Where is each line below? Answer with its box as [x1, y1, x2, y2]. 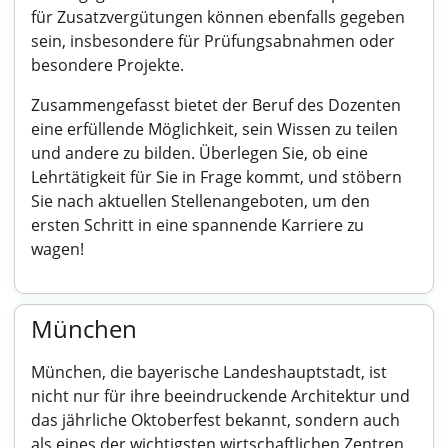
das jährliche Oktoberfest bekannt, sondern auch [31, 409, 400, 431]
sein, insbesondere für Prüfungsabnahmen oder [31, 30, 395, 52]
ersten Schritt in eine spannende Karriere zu [31, 214, 364, 236]
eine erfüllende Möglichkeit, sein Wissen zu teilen [31, 118, 398, 140]
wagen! [31, 238, 84, 260]
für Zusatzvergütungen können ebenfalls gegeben [31, 6, 405, 28]
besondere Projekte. [31, 54, 184, 76]
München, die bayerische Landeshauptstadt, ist [31, 361, 387, 383]
